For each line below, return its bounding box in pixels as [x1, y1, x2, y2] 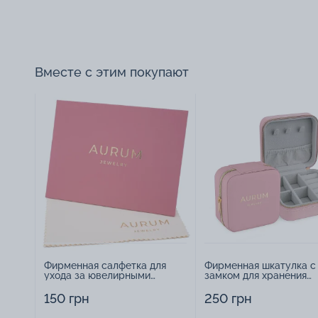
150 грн [44, 291, 89, 307]
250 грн [204, 291, 252, 307]
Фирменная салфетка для [44, 260, 166, 272]
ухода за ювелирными [44, 270, 150, 282]
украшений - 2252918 [204, 280, 306, 292]
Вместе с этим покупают [35, 65, 189, 80]
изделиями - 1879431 [44, 280, 141, 292]
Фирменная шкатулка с [204, 260, 316, 272]
